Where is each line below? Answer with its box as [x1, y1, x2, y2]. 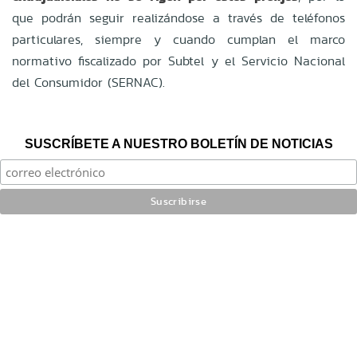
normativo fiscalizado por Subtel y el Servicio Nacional [12, 51, 345, 70]
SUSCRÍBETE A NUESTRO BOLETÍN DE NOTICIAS [24, 136, 333, 151]
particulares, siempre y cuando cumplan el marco [12, 29, 345, 49]
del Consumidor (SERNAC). [12, 73, 165, 92]
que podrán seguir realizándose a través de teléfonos [12, 8, 345, 27]
